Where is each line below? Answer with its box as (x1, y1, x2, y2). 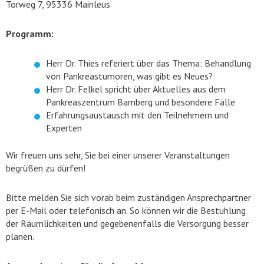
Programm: (6, 28, 54, 40)
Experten (46, 122, 82, 134)
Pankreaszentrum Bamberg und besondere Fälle (46, 96, 235, 108)
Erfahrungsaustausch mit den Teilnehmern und (46, 109, 229, 121)
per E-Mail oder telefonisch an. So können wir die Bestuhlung (6, 204, 246, 217)
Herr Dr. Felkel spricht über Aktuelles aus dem (46, 83, 226, 95)
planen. (6, 230, 34, 243)
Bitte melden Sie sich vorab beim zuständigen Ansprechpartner (6, 192, 251, 204)
